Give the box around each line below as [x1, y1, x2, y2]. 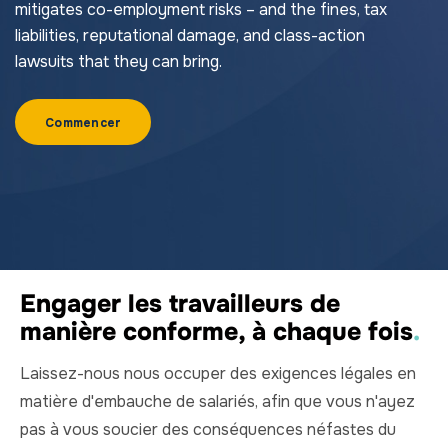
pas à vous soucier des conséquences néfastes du [20, 418, 396, 440]
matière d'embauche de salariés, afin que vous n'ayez [20, 390, 415, 412]
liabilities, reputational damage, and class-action [15, 25, 365, 46]
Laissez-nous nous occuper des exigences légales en [20, 362, 416, 384]
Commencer [45, 115, 122, 131]
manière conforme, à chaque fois [20, 316, 413, 348]
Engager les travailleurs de [20, 288, 340, 320]
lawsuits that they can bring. [15, 51, 222, 72]
